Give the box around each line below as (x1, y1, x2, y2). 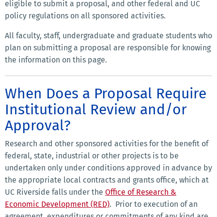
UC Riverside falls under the (5, 187, 105, 197)
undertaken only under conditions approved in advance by (5, 163, 212, 173)
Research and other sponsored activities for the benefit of (5, 139, 208, 149)
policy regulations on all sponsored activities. (5, 11, 166, 21)
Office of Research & (105, 187, 176, 197)
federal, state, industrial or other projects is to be (5, 151, 179, 161)
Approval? (5, 117, 71, 135)
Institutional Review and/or (5, 101, 187, 119)
